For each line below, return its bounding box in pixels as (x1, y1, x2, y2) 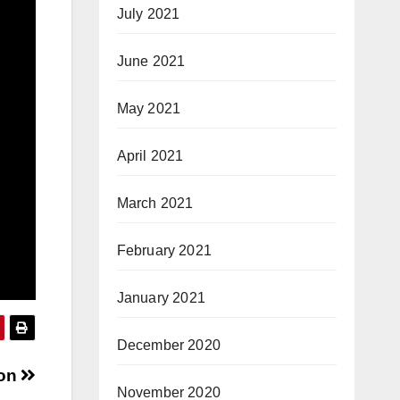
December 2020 (116, 337, 221, 353)
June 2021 (116, 54, 186, 69)
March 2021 (116, 196, 194, 211)
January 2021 (116, 290, 205, 305)
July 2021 (116, 6, 180, 21)
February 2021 (116, 243, 212, 258)
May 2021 (116, 101, 181, 116)
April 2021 (116, 148, 184, 163)
